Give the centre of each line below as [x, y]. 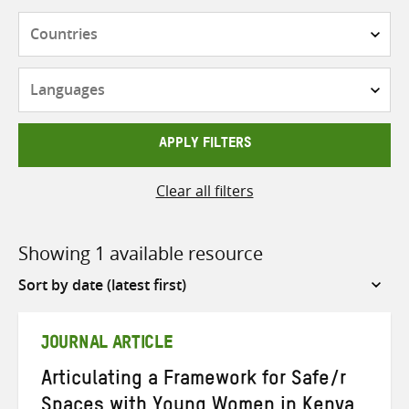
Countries [237, 22]
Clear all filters [204, 190]
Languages [241, 79]
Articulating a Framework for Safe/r [194, 381]
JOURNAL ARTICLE [107, 346]
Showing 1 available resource [141, 253]
